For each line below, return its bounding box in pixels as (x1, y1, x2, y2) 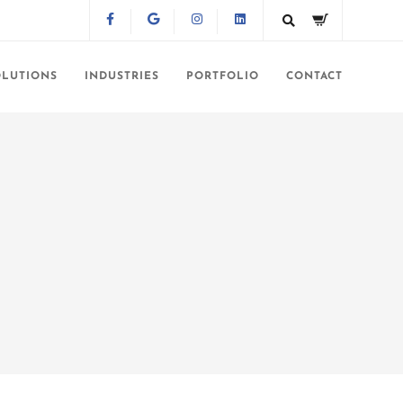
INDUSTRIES (85, 71, 159, 82)
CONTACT (286, 71, 343, 82)
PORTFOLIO (186, 71, 259, 82)
